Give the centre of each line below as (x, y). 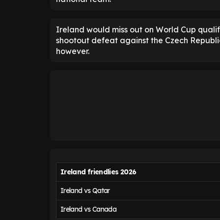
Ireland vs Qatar (85, 191)
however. (73, 51)
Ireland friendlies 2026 (98, 172)
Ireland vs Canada (89, 209)
